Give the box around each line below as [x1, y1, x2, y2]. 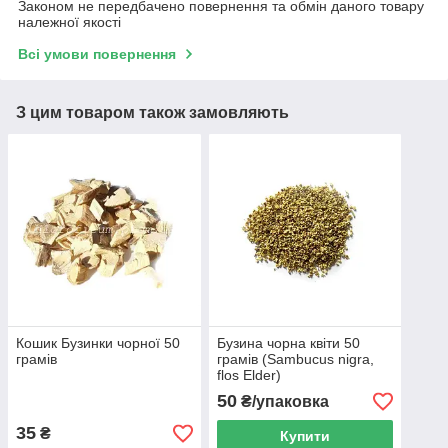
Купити [279, 428, 330, 445]
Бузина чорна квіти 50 [216, 335, 360, 352]
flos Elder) [216, 367, 281, 384]
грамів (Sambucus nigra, [216, 351, 374, 368]
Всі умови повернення [18, 45, 176, 62]
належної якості [18, 13, 121, 30]
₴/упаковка [236, 393, 329, 411]
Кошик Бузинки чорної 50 [16, 335, 180, 352]
